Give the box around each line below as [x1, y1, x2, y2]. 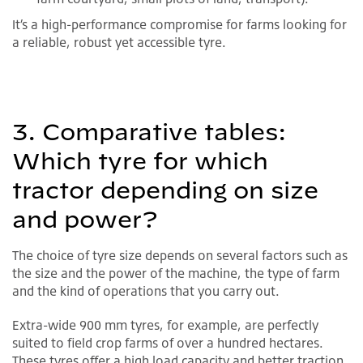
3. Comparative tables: [12, 117, 286, 145]
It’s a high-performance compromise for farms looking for [12, 15, 347, 32]
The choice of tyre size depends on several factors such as [12, 246, 348, 263]
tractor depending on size [12, 176, 318, 203]
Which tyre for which [12, 147, 268, 174]
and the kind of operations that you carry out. [12, 282, 280, 299]
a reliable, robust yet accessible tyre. [12, 33, 226, 50]
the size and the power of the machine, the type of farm [12, 264, 340, 281]
